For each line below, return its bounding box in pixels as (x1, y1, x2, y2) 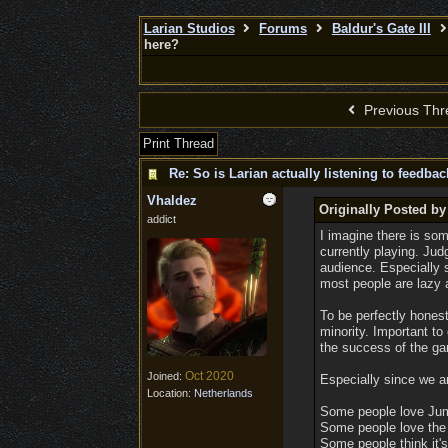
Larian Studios (143, 21, 235, 36)
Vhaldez (146, 193, 197, 208)
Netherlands (193, 387, 253, 399)
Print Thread (142, 136, 214, 151)
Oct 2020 (184, 369, 234, 383)
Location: (146, 387, 194, 399)
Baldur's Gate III (331, 21, 431, 36)
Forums (259, 21, 308, 36)
